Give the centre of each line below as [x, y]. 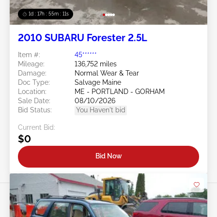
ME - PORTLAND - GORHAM [120, 91]
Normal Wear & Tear [107, 73]
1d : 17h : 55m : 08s [50, 14]
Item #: [29, 54]
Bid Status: [35, 110]
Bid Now [108, 156]
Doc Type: [34, 82]
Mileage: [31, 64]
